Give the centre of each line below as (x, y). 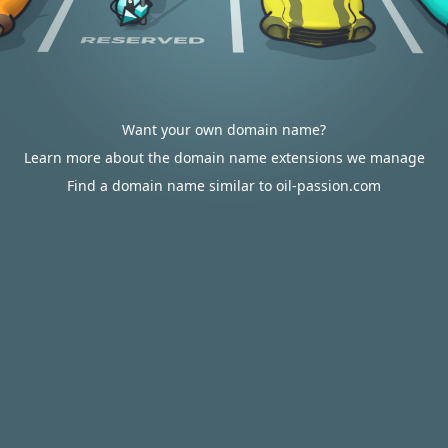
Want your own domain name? (224, 129)
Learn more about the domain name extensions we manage (224, 157)
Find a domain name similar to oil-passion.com (224, 185)
